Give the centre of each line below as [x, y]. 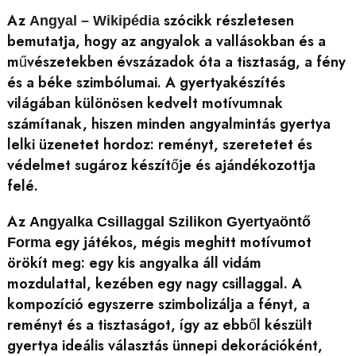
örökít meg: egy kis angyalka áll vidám [134, 263]
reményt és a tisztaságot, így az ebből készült [159, 325]
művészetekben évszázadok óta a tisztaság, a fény [176, 62]
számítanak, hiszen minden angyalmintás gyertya [168, 124]
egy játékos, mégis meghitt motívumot [181, 242]
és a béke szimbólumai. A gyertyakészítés [146, 83]
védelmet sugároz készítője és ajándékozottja [161, 166]
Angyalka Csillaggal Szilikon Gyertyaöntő [170, 221]
